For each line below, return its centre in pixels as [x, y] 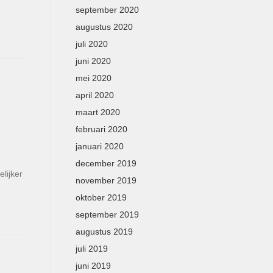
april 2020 [94, 95]
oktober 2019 [101, 197]
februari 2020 [101, 129]
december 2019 [106, 163]
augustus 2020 [104, 27]
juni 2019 [93, 266]
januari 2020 [99, 146]
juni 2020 [93, 61]
